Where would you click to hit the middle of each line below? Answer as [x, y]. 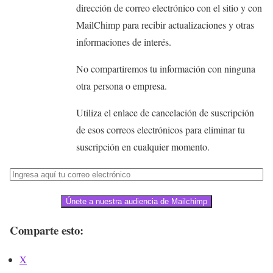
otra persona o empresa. [121, 85]
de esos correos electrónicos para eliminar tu [160, 129]
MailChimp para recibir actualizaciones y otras [165, 24]
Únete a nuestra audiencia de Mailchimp [136, 201]
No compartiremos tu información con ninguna [165, 68]
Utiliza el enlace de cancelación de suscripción [165, 112]
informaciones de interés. [123, 41]
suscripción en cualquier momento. [143, 146]
